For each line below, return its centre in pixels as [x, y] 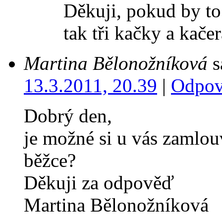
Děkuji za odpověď [99, 182]
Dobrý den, [68, 115]
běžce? [50, 160]
